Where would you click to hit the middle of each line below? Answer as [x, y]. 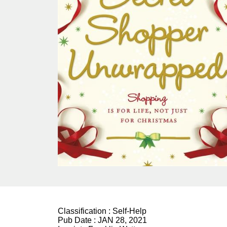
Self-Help [129, 211]
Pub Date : [78, 220]
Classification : [85, 211]
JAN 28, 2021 [122, 220]
